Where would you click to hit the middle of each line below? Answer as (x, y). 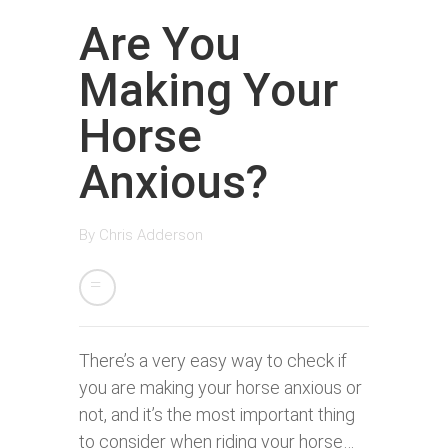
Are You (160, 44)
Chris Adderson (151, 235)
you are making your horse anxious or (220, 388)
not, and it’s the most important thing (217, 415)
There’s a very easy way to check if (213, 361)
